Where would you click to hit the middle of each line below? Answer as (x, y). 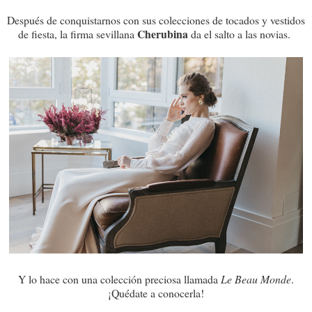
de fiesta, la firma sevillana (78, 34)
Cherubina (164, 34)
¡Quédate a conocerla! (156, 292)
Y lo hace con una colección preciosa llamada (119, 279)
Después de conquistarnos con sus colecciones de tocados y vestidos (156, 20)
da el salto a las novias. (242, 34)
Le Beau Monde (256, 279)
